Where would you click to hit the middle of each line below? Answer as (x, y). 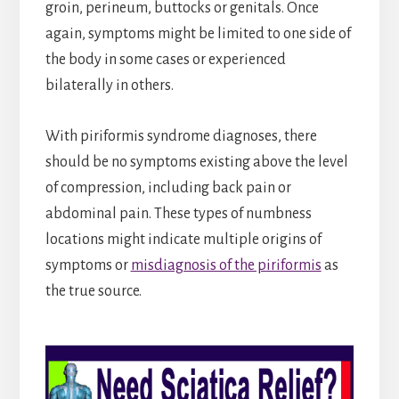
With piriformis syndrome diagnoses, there (181, 137)
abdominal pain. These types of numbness (178, 214)
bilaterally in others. (109, 86)
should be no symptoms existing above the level (196, 163)
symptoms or (88, 266)
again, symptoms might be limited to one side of (198, 34)
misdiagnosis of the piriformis (226, 266)
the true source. (93, 292)
